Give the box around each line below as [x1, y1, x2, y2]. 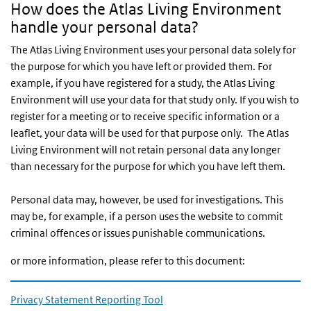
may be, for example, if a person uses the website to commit [10, 210, 283, 223]
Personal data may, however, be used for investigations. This [10, 193, 283, 206]
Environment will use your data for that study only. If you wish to [10, 93, 299, 106]
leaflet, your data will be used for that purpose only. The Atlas [10, 126, 289, 140]
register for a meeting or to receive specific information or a [10, 110, 280, 123]
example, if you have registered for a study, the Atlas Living [10, 76, 275, 90]
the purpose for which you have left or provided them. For [10, 60, 272, 73]
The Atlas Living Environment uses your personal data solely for [10, 43, 296, 56]
